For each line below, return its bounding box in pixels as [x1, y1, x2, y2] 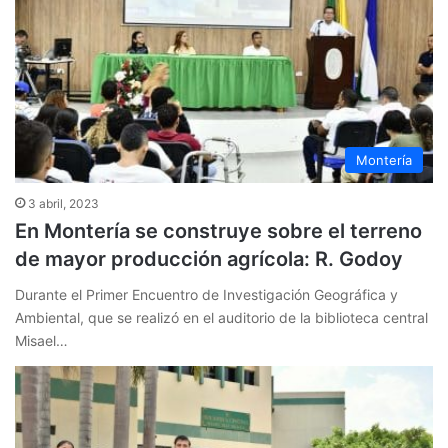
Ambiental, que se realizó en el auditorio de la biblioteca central [15, 308, 428, 326]
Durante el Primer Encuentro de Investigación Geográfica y [15, 285, 398, 303]
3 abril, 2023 [28, 195, 99, 211]
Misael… [15, 331, 68, 349]
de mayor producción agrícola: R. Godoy [15, 246, 403, 271]
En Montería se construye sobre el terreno [15, 218, 422, 243]
